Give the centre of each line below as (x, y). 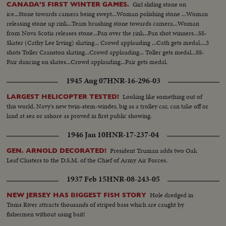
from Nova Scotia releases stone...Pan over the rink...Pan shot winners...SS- (107, 33)
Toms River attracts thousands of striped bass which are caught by (96, 205)
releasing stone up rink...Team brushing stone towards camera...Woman (103, 24)
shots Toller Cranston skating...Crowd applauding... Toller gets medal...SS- (106, 52)
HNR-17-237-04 (132, 135)
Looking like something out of (163, 97)
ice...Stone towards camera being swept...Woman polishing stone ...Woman (107, 14)
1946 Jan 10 (86, 135)
